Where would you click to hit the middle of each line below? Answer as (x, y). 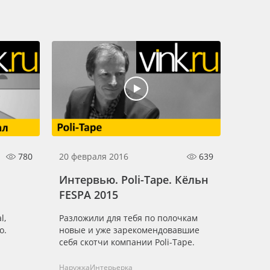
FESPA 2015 (89, 194)
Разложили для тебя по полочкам (128, 218)
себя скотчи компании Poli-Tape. (127, 242)
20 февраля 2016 (94, 156)
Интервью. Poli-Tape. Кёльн (134, 179)
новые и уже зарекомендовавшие (129, 230)
